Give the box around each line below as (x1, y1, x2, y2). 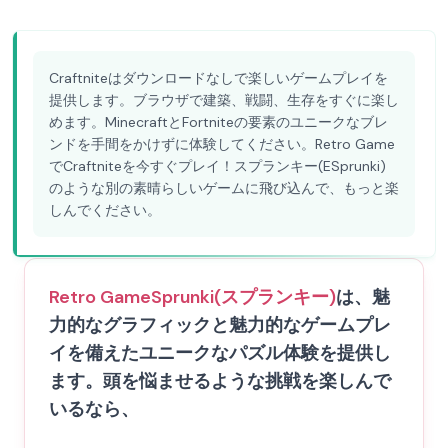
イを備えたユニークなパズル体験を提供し (49, 341, 391, 365)
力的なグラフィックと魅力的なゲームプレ (49, 313, 391, 337)
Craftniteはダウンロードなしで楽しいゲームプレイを (49, 69, 388, 87)
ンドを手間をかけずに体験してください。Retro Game (49, 135, 395, 153)
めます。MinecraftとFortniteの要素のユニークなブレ (49, 113, 388, 131)
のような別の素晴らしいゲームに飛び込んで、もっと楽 (49, 179, 399, 197)
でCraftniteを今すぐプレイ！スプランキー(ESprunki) (49, 157, 386, 175)
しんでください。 (49, 201, 161, 219)
